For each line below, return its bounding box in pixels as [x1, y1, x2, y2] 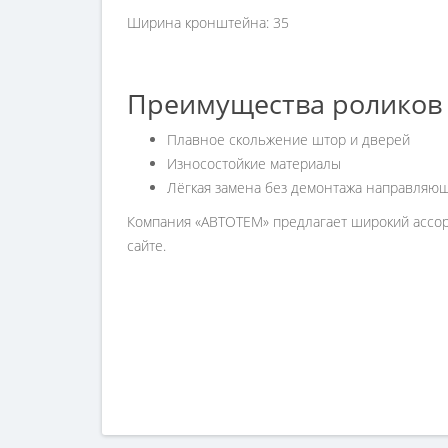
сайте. [127, 236, 166, 255]
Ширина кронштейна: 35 [127, 13, 289, 32]
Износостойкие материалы [167, 154, 341, 173]
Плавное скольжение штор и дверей [167, 130, 410, 149]
